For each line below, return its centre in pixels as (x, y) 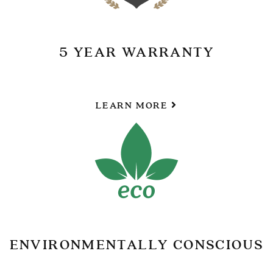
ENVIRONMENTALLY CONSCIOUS (136, 245)
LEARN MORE (133, 105)
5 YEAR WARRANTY (136, 53)
